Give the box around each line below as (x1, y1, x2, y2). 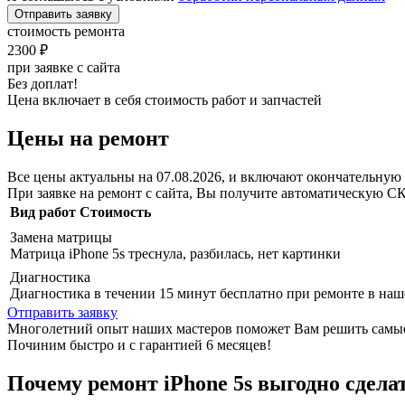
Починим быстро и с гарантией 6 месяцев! (7, 336, 271, 353)
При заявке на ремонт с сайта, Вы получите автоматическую (7, 184, 387, 201)
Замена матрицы (10, 229, 112, 245)
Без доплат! (7, 75, 78, 91)
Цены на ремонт (7, 126, 169, 150)
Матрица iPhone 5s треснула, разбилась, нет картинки (10, 245, 341, 261)
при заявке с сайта (7, 59, 120, 75)
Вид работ (10, 203, 76, 220)
